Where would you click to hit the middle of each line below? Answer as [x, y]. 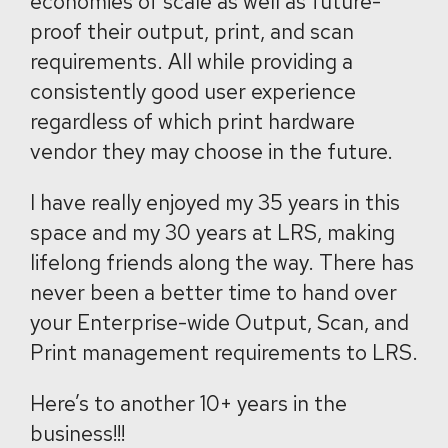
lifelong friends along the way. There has [222, 262]
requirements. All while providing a [191, 61]
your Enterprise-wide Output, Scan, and [219, 322]
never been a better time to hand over [213, 292]
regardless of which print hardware [192, 121]
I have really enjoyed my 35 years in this [215, 202]
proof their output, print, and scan [192, 31]
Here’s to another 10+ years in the [188, 403]
